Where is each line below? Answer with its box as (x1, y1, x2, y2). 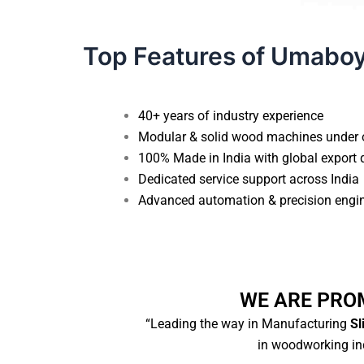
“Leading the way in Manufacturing (145, 315, 347, 331)
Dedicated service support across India (138, 171, 359, 187)
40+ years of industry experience (138, 107, 323, 123)
